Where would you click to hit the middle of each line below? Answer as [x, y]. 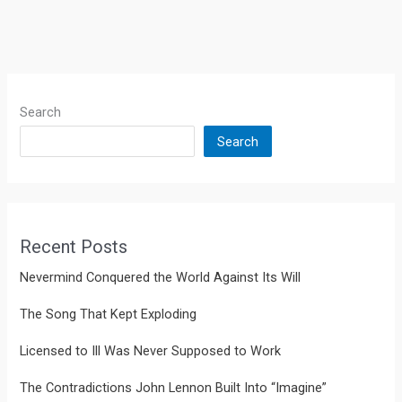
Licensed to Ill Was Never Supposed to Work [151, 351]
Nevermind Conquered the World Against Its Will [161, 278]
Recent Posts [74, 247]
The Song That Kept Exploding [109, 315]
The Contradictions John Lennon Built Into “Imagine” [174, 388]
